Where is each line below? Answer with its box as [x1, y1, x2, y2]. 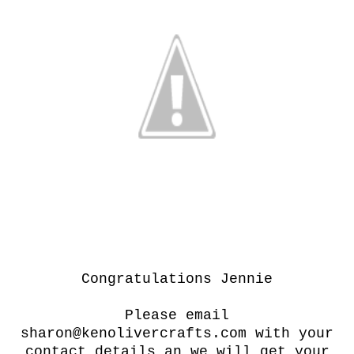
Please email [125, 307, 229, 323]
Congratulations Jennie [81, 270, 273, 287]
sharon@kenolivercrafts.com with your [21, 325, 333, 341]
